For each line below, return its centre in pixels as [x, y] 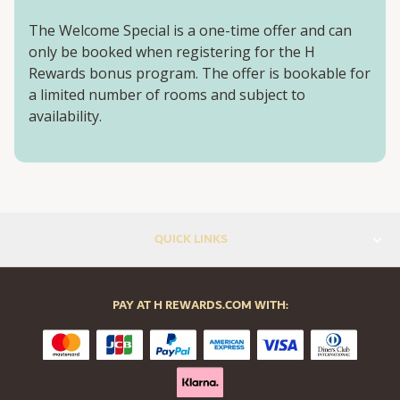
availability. [65, 117]
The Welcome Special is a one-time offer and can [190, 31]
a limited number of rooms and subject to [167, 95]
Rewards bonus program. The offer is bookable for [200, 74]
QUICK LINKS [192, 240]
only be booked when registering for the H [172, 52]
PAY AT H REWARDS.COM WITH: [200, 306]
